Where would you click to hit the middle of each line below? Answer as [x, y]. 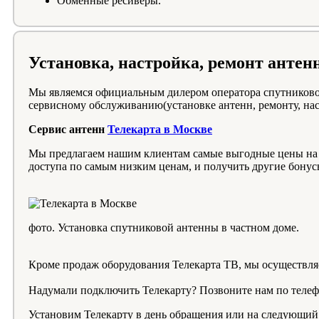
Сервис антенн [68, 130]
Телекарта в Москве [160, 130]
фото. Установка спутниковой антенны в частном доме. [164, 228]
